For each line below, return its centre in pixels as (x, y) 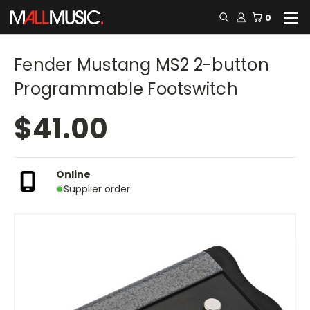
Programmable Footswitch (126, 89)
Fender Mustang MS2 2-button (142, 65)
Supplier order (97, 189)
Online (73, 174)
